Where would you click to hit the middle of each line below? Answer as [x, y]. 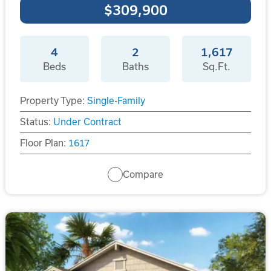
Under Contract [87, 122]
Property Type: [52, 101]
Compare [143, 174]
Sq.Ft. [217, 67]
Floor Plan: [43, 143]
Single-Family [116, 101]
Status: [35, 122]
